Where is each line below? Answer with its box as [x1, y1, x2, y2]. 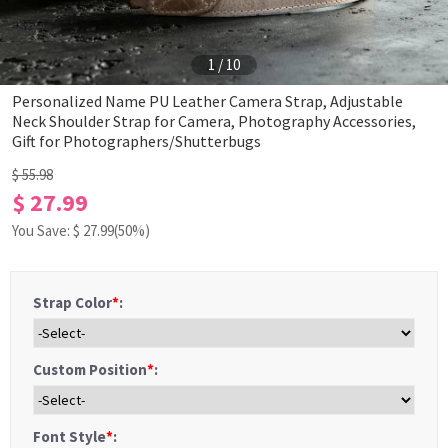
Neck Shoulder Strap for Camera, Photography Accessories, [12, 111, 416, 131]
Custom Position [33, 360, 147, 379]
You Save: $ [12, 221, 83, 240]
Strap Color [33, 293, 112, 312]
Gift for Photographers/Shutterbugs [12, 131, 261, 151]
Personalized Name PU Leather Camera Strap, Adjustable [12, 91, 403, 111]
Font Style [33, 427, 106, 446]
